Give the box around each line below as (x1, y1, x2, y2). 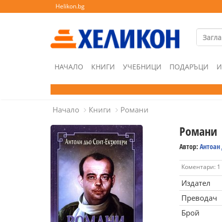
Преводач (181, 193, 217, 203)
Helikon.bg (55, 2, 85, 10)
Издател (181, 178, 211, 188)
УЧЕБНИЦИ (123, 62, 162, 71)
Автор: (179, 142, 200, 151)
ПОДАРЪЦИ (169, 62, 209, 71)
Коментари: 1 (181, 163, 221, 171)
